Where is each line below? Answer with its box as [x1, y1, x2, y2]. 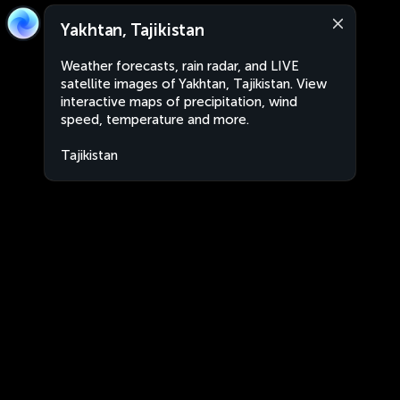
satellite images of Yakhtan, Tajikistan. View [61, 76, 327, 92]
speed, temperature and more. [61, 112, 249, 128]
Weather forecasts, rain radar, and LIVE [61, 58, 299, 74]
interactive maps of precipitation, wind [61, 94, 297, 110]
